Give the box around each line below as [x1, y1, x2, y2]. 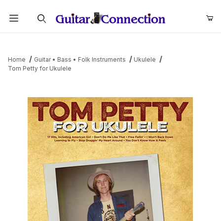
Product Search [14, 36, 66, 45]
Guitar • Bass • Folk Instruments [34, 56, 126, 64]
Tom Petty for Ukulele [8, 65, 72, 73]
